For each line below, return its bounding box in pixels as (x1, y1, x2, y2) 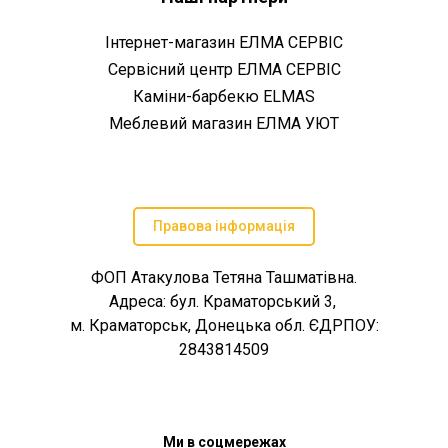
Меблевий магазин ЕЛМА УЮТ (109, 114, 339, 134)
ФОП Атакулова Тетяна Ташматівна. (91, 268, 357, 288)
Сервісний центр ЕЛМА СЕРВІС (107, 59, 341, 79)
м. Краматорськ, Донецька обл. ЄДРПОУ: (69, 316, 379, 336)
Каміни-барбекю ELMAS (133, 87, 315, 107)
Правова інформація (153, 218, 295, 235)
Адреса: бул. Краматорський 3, (108, 292, 340, 312)
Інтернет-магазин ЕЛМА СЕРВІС (105, 32, 343, 52)
